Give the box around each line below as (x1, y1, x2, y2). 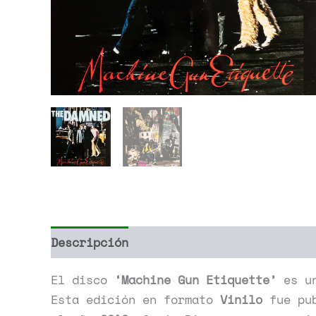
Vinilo (220, 291, 262, 309)
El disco (51, 271, 114, 289)
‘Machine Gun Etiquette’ (114, 271, 276, 289)
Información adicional (147, 233, 296, 251)
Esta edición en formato (51, 291, 220, 309)
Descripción (51, 233, 128, 251)
